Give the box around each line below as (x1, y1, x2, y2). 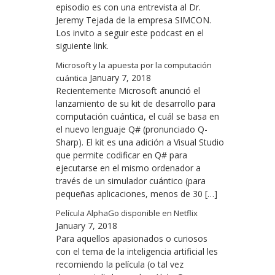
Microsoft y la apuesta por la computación (56, 60, 212, 71)
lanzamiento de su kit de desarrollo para (56, 98, 215, 110)
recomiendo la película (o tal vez (56, 258, 184, 271)
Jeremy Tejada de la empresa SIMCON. (56, 14, 211, 26)
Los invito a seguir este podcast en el (56, 27, 204, 39)
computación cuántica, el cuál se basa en (56, 110, 219, 123)
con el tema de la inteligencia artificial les (56, 246, 218, 258)
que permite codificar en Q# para (56, 149, 187, 161)
